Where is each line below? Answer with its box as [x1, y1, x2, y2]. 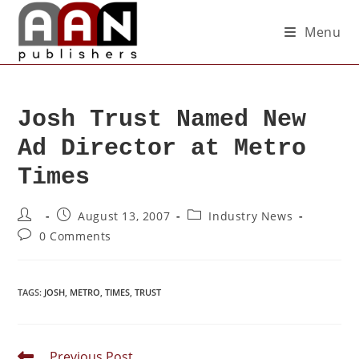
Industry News [208, 208, 293, 224]
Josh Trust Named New [18, 106, 307, 133]
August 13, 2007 [78, 208, 171, 224]
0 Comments [39, 228, 112, 244]
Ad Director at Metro [18, 135, 307, 162]
